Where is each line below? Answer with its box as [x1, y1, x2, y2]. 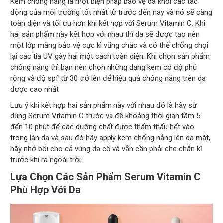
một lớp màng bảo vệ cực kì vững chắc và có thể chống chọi [10, 40, 209, 50]
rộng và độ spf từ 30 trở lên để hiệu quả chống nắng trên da [10, 73, 206, 83]
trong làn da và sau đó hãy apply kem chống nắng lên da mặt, [10, 133, 211, 142]
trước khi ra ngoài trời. [10, 155, 83, 164]
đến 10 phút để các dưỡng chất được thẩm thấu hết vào [10, 122, 195, 131]
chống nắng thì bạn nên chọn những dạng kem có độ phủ [10, 62, 197, 72]
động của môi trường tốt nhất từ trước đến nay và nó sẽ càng [10, 7, 213, 17]
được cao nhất [10, 84, 59, 94]
